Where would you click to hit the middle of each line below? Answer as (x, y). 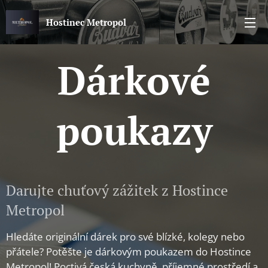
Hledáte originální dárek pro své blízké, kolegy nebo (125, 237)
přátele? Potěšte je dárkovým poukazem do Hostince (129, 252)
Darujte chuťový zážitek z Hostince (117, 190)
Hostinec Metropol (86, 22)
